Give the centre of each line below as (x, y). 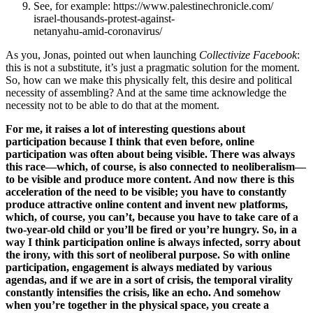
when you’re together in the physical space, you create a (137, 305)
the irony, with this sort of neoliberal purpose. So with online (148, 255)
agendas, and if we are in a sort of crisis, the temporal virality (149, 280)
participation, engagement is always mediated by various (139, 268)
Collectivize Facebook (248, 55)
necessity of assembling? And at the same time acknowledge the (146, 93)
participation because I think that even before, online (130, 142)
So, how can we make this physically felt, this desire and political (149, 80)
